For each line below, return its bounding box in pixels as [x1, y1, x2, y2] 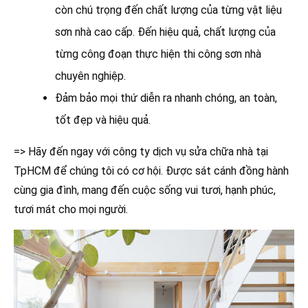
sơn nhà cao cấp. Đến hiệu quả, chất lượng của [55, 25, 276, 38]
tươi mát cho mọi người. [14, 202, 128, 216]
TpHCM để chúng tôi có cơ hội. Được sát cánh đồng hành [14, 164, 289, 177]
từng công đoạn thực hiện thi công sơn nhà [55, 47, 261, 60]
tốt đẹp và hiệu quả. [55, 113, 151, 126]
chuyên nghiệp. [55, 69, 126, 82]
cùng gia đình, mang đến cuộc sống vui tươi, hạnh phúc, [14, 183, 276, 197]
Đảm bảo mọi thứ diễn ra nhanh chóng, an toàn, [55, 91, 277, 104]
